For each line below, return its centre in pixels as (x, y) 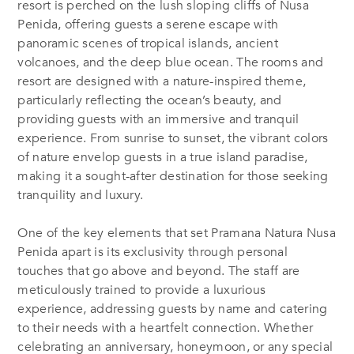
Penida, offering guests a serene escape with (148, 24)
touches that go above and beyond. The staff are (159, 271)
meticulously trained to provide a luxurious (142, 290)
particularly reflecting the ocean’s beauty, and (150, 100)
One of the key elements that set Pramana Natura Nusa (177, 233)
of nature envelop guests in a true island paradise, (163, 157)
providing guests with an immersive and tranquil (158, 119)
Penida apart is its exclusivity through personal (153, 252)
